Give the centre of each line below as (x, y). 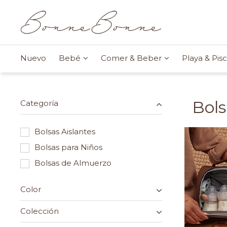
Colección (40, 211)
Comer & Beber (131, 58)
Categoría (39, 103)
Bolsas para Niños (68, 147)
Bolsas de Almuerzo (73, 163)
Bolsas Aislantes (65, 131)
